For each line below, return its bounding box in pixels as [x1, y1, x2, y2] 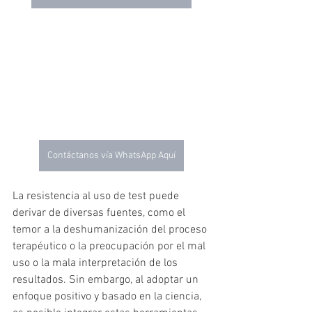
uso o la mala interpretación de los [13, 256, 180, 271]
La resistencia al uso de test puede [13, 189, 182, 204]
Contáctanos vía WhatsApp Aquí [47, 150, 175, 162]
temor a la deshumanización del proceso [13, 223, 210, 237]
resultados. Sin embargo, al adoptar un [13, 273, 201, 288]
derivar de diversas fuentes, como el [13, 206, 188, 221]
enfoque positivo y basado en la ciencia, [13, 290, 204, 304]
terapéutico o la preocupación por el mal [13, 240, 208, 254]
